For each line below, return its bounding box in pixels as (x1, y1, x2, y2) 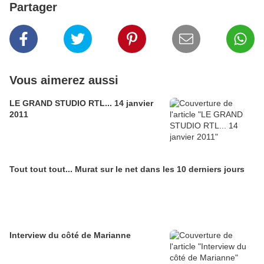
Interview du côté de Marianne (9, 230, 131, 240)
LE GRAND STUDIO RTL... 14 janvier (9, 98, 153, 108)
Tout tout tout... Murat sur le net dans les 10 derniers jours (9, 164, 245, 174)
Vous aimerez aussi (9, 74, 118, 87)
